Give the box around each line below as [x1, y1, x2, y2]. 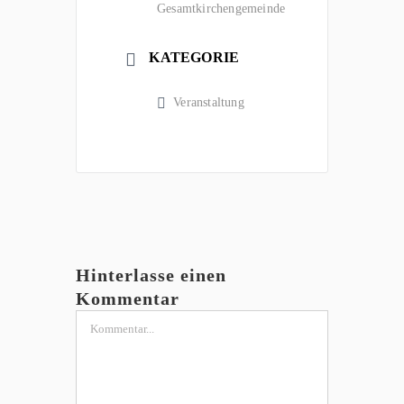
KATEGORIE [149, 50, 240, 66]
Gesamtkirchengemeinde [157, 2, 286, 16]
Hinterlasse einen [76, 265, 226, 286]
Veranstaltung [173, 96, 244, 110]
